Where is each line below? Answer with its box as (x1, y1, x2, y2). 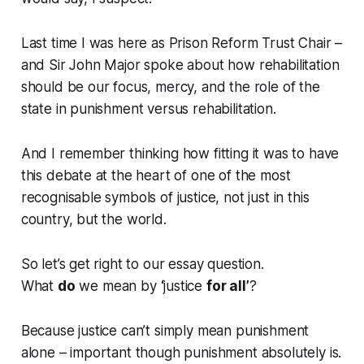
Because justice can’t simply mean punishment (20, 323, 310, 340)
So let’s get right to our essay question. (20, 256, 264, 273)
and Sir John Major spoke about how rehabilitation (20, 57, 340, 74)
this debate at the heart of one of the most (20, 167, 291, 184)
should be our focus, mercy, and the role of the (20, 79, 320, 96)
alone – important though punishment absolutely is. (20, 344, 342, 362)
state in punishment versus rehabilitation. (20, 101, 276, 118)
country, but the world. (20, 211, 167, 228)
